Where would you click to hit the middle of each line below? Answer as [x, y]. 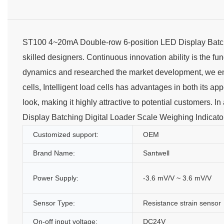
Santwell [156, 153]
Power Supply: [56, 178]
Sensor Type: [54, 203]
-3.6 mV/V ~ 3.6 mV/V [177, 178]
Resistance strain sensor [182, 203]
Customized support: [66, 134]
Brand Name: [54, 153]
